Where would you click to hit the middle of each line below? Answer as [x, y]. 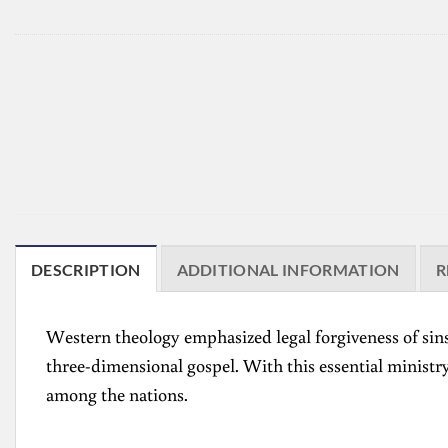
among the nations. [117, 394]
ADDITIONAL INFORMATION [288, 270]
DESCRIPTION [86, 270]
